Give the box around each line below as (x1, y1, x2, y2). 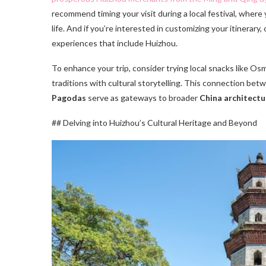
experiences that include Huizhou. (52, 37, 178, 48)
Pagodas (52, 92, 86, 103)
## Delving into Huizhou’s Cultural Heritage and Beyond (52, 117, 257, 128)
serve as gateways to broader (86, 92, 199, 103)
